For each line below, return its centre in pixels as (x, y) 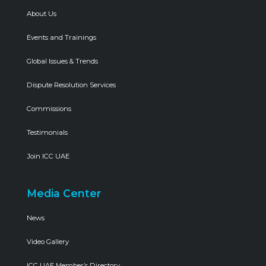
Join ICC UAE (48, 156)
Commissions (49, 109)
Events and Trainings (61, 38)
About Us (42, 14)
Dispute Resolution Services (71, 85)
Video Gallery (48, 242)
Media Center (64, 194)
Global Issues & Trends (62, 61)
